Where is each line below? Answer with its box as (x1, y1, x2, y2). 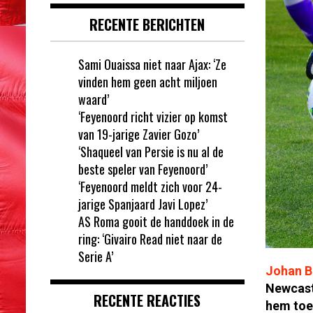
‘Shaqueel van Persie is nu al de (78, 142, 224, 161)
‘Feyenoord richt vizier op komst (78, 107, 228, 126)
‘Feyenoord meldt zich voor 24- (78, 177, 222, 196)
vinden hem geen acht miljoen (78, 72, 217, 91)
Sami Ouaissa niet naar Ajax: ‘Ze (78, 54, 226, 73)
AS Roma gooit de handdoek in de (78, 212, 234, 231)
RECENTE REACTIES (94, 289, 201, 311)
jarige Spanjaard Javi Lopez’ (78, 194, 208, 213)
